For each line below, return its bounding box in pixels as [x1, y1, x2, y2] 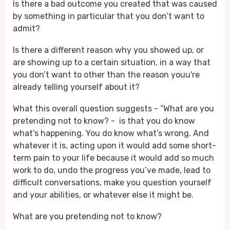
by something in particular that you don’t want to [13, 11, 204, 21]
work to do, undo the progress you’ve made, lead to [13, 165, 210, 175]
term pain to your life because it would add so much [13, 153, 214, 163]
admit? [13, 24, 40, 33]
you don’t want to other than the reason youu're [13, 70, 200, 80]
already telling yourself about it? [13, 82, 140, 92]
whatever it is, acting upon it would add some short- [13, 141, 216, 150]
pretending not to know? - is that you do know [13, 116, 195, 126]
